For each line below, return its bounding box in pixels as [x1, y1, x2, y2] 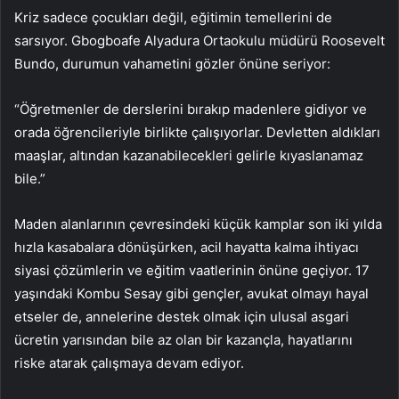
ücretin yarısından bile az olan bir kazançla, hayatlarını [14, 331, 353, 349]
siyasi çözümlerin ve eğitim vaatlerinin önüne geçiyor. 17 [14, 262, 370, 280]
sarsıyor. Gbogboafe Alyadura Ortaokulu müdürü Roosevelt [14, 32, 385, 50]
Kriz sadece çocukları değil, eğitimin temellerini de [14, 9, 332, 27]
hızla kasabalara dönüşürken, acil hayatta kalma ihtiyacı [14, 239, 359, 256]
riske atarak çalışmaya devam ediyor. [14, 354, 244, 372]
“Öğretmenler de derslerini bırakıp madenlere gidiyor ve [14, 101, 367, 118]
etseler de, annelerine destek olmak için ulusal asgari [14, 308, 349, 326]
